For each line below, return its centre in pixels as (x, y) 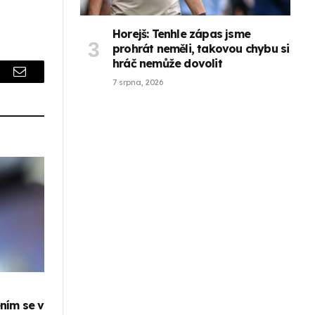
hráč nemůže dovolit (167, 64)
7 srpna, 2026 (138, 83)
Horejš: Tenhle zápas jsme (181, 34)
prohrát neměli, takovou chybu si (201, 49)
